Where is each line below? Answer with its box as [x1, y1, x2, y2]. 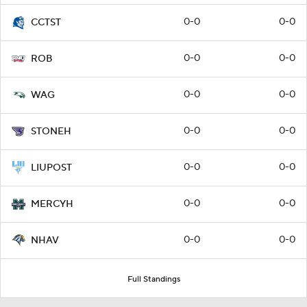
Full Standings [127, 274, 180, 284]
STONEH [31, 125, 71, 138]
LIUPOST [31, 162, 72, 174]
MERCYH [31, 198, 73, 210]
